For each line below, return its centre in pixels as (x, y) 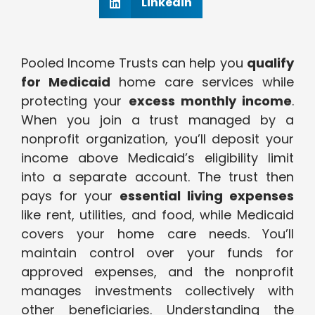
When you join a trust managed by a (157, 120)
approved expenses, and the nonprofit (157, 272)
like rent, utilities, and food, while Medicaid (157, 215)
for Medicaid (66, 82)
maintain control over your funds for (157, 253)
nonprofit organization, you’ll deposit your (157, 139)
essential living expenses (207, 196)
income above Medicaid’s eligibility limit (157, 158)
